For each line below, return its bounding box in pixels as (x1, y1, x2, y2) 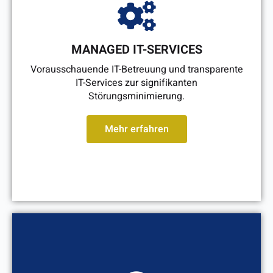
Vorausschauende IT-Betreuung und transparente (30, 62, 243, 77)
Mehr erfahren (104, 122, 169, 137)
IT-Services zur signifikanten (76, 76, 197, 91)
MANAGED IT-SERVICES (71, 41, 202, 59)
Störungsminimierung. (88, 89, 185, 104)
